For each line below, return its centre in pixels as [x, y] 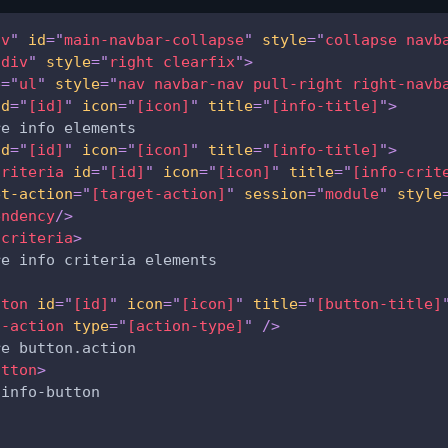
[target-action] [158, 193]
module [352, 193]
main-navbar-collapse [154, 39]
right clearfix [172, 61]
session [275, 193]
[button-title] [379, 303]
